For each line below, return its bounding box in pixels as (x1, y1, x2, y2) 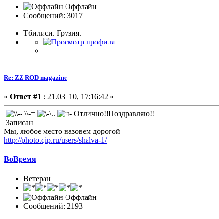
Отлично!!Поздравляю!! (72, 109, 154, 118)
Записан (4, 118, 33, 127)
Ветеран (23, 174, 51, 183)
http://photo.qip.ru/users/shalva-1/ (4, 136, 107, 145)
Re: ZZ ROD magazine (4, 73, 67, 81)
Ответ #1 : (10, 92, 45, 101)
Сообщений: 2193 (23, 201, 83, 210)
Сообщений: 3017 (23, 11, 83, 20)
